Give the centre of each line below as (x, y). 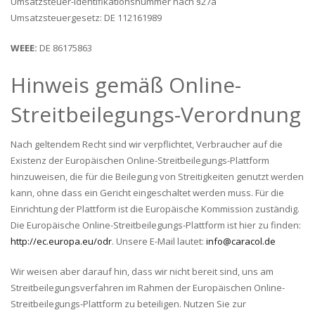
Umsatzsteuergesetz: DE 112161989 (86, 18)
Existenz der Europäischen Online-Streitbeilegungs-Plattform (140, 160)
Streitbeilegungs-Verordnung (156, 114)
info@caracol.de (241, 241)
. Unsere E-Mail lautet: (159, 241)
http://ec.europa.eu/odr (61, 241)
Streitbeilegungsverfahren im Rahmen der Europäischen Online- (148, 288)
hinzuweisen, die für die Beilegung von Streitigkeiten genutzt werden (157, 176)
